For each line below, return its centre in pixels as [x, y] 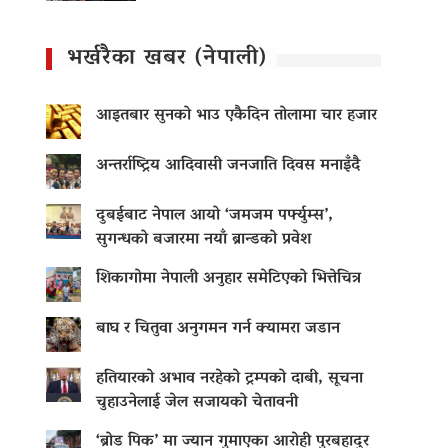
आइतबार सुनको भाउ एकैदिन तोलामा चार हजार [236, 116]
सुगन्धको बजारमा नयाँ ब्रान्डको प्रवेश [203, 240]
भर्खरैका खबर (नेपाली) [167, 59]
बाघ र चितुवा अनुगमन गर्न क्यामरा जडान [218, 329]
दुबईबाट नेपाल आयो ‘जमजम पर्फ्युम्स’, [214, 216]
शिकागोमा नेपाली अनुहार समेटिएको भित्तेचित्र [228, 279]
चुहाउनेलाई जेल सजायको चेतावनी [197, 403]
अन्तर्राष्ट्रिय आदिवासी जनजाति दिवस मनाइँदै [228, 166]
